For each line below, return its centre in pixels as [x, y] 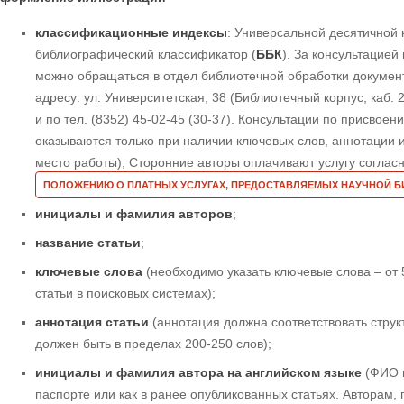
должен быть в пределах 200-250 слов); [153, 344]
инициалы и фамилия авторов [134, 214]
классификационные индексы [131, 32]
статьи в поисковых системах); [125, 294]
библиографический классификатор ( [146, 54]
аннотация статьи [92, 322]
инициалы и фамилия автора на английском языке [200, 373]
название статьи [88, 243]
